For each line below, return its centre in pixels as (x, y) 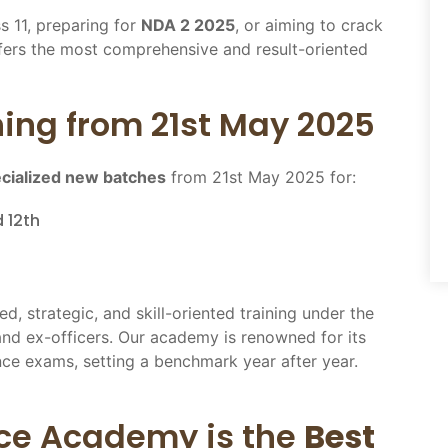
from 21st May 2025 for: (261, 176)
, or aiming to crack (309, 24)
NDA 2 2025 (188, 24)
